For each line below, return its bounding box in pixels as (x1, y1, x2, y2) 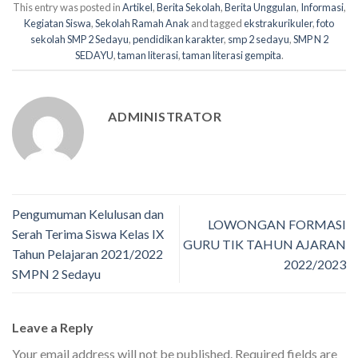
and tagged (189, 17, 244, 30)
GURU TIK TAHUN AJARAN (183, 236, 346, 252)
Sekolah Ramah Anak (95, 17, 189, 30)
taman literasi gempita (181, 49, 281, 62)
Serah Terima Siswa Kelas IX (12, 226, 164, 242)
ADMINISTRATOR (108, 109, 222, 124)
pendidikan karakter (132, 33, 224, 46)
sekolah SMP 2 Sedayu (30, 33, 129, 46)
